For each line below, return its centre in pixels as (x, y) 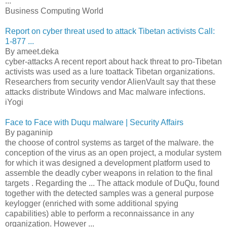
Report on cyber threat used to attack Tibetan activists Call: (110, 31)
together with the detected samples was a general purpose (109, 193)
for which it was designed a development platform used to (108, 163)
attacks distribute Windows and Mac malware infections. (105, 92)
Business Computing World (54, 11)
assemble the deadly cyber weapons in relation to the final (109, 173)
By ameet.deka (32, 51)
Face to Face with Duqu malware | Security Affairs (94, 122)
